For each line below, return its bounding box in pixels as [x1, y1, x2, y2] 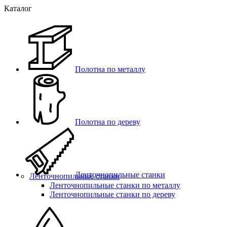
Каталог [4, 4, 32, 13]
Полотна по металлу [75, 65, 145, 73]
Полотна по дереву [75, 118, 140, 126]
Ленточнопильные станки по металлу [50, 181, 180, 190]
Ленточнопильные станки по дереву [50, 190, 175, 199]
